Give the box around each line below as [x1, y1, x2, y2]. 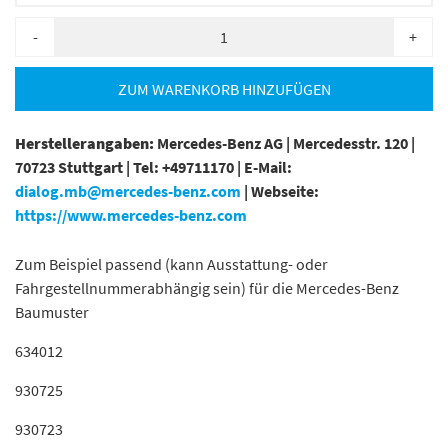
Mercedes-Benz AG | [157, 133, 293, 153]
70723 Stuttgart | [15, 157, 133, 177]
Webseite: [251, 181, 319, 201]
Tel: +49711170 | [133, 157, 244, 177]
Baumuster [15, 302, 89, 322]
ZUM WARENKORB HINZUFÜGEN [117, 79, 331, 99]
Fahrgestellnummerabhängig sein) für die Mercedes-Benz [15, 278, 399, 298]
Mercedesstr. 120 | [293, 133, 415, 153]
